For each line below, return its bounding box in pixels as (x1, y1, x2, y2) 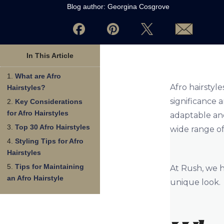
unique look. (170, 177, 220, 187)
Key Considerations (15, 97, 82, 105)
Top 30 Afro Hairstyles (15, 123, 90, 131)
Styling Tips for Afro (15, 137, 83, 145)
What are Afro (15, 72, 61, 80)
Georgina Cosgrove (107, 2, 170, 10)
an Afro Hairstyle (7, 174, 63, 182)
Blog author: (67, 2, 108, 10)
